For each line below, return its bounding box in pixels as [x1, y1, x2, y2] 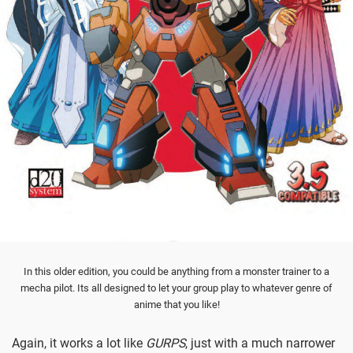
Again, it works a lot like [12, 336, 146, 351]
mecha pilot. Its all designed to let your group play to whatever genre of [20, 281, 333, 294]
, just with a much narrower [185, 336, 335, 351]
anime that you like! [133, 298, 220, 310]
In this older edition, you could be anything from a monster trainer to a [24, 265, 329, 277]
